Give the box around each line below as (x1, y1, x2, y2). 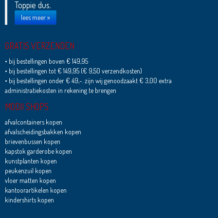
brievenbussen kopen (4, 137, 60, 146)
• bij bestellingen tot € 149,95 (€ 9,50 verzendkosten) (4, 67, 142, 75)
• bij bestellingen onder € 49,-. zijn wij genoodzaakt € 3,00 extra (4, 76, 172, 85)
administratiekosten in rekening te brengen (4, 86, 116, 95)
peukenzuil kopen (4, 166, 52, 175)
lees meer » (20, 13, 50, 22)
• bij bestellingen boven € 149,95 (4, 57, 88, 66)
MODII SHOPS (4, 101, 49, 112)
